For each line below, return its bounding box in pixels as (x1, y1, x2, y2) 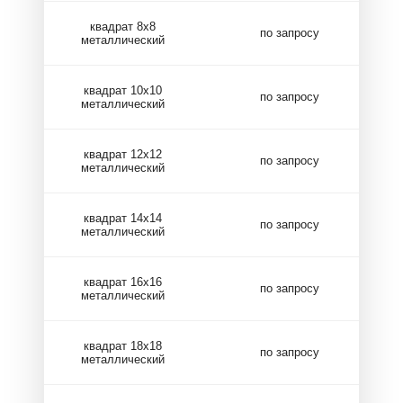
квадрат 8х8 (90, 19, 156, 33)
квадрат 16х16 (84, 274, 162, 289)
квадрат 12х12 (84, 147, 162, 161)
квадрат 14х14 (84, 210, 162, 225)
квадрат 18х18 (84, 338, 162, 353)
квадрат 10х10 (84, 83, 162, 97)
